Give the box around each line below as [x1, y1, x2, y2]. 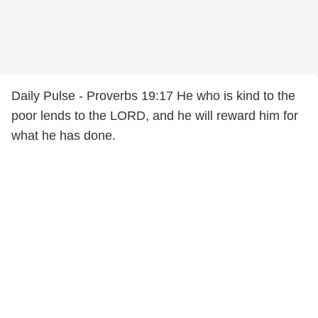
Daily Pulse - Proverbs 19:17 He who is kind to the [11, 89, 295, 103]
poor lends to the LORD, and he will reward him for [11, 109, 298, 123]
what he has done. [11, 128, 116, 143]
